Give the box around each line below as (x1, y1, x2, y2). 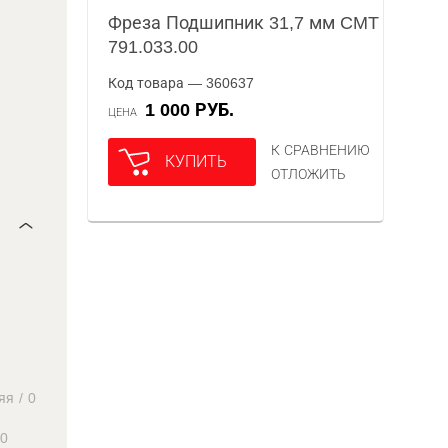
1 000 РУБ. (155, 100, 235, 120)
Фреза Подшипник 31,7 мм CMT (108, 13, 380, 33)
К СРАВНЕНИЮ (271, 142, 371, 158)
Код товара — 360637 (108, 75, 255, 91)
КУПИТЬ (165, 153, 228, 170)
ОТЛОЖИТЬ (271, 166, 347, 182)
